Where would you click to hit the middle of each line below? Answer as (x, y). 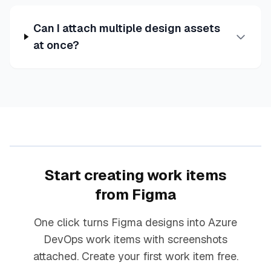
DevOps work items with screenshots (135, 239)
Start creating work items (135, 175)
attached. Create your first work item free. (135, 256)
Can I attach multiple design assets (126, 28)
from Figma (135, 194)
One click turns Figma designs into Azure (135, 222)
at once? (56, 45)
